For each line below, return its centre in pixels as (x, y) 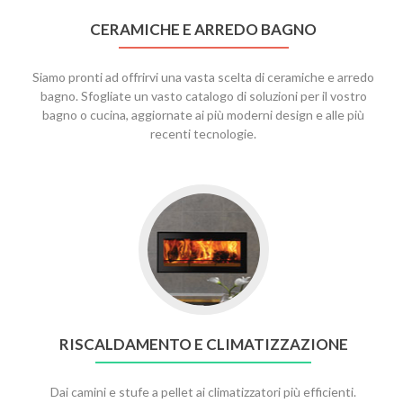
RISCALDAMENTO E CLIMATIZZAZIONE (203, 344)
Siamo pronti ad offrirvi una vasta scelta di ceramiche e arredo (203, 77)
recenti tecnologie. (203, 134)
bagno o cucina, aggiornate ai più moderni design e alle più (203, 115)
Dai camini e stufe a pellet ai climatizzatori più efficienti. (203, 392)
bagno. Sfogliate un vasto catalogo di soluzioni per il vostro (203, 96)
